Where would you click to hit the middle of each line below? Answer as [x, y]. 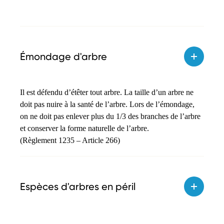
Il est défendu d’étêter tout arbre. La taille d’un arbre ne [107, 92]
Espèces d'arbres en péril [78, 186]
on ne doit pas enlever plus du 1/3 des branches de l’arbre [110, 116]
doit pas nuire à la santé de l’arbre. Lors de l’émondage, [107, 104]
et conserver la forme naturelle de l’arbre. [84, 128]
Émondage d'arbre [63, 56]
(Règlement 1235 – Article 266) [70, 140]
